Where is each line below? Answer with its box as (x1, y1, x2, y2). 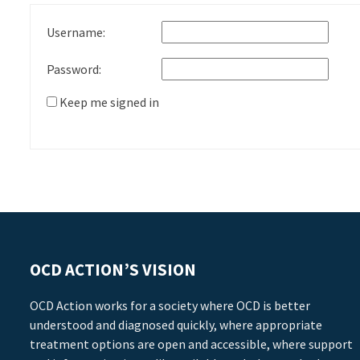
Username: (47, 24, 105, 40)
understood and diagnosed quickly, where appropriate (30, 317, 322, 333)
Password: (47, 61, 101, 77)
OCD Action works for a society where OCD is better (30, 297, 310, 313)
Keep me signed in (59, 94, 159, 110)
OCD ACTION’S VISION (30, 260, 196, 280)
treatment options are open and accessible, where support (30, 336, 353, 352)
